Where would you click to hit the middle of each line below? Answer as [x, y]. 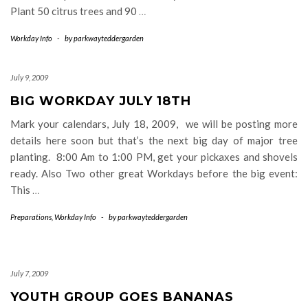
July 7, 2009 [29, 273]
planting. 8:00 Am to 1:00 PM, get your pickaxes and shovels [154, 156]
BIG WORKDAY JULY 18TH [101, 101]
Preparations [31, 217]
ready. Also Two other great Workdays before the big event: [154, 173]
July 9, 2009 [29, 77]
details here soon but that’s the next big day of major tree [154, 140]
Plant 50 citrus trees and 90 [75, 11]
